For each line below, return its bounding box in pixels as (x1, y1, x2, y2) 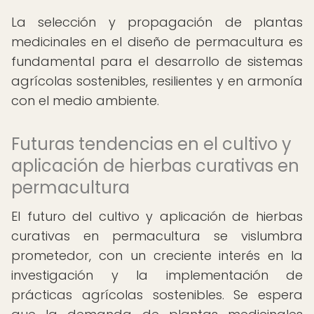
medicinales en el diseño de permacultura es (11, 33, 303, 50)
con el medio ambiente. (11, 92, 159, 109)
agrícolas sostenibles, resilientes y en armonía (11, 72, 303, 90)
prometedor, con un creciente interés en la (11, 247, 303, 264)
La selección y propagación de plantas (11, 13, 303, 31)
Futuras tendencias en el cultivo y (11, 132, 292, 156)
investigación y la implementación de (11, 266, 303, 284)
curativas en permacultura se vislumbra (11, 227, 303, 245)
